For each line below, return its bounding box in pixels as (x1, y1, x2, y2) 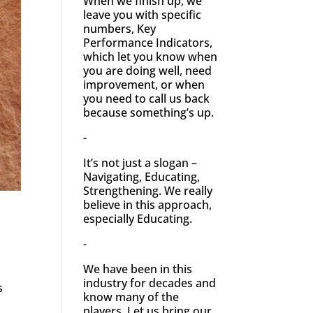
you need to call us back (83, 90, 210, 106)
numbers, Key (83, 20, 156, 36)
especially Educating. (83, 210, 193, 226)
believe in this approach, (83, 196, 212, 212)
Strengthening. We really (83, 182, 213, 198)
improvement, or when (83, 76, 205, 92)
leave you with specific (83, 6, 202, 22)
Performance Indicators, (83, 34, 213, 50)
